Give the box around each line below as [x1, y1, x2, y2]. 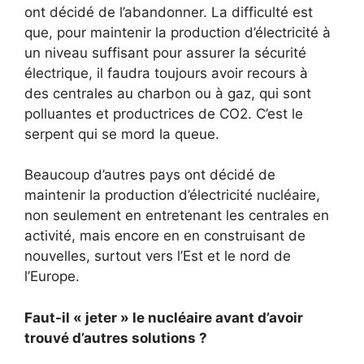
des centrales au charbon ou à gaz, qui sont [24, 84, 311, 102]
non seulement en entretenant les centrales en [24, 207, 329, 224]
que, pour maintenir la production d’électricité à [24, 24, 331, 41]
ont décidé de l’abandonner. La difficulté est [24, 3, 313, 20]
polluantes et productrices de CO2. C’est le [24, 105, 303, 122]
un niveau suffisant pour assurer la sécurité [24, 44, 306, 61]
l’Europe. [24, 268, 80, 285]
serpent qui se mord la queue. [24, 125, 219, 142]
